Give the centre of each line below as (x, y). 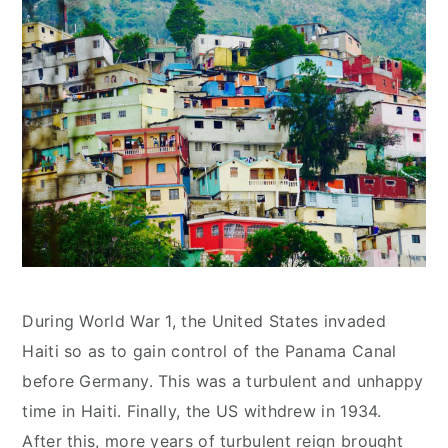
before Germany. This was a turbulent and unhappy (223, 381)
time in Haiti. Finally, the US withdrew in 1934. (202, 411)
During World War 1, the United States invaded (204, 321)
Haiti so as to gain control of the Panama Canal (209, 351)
